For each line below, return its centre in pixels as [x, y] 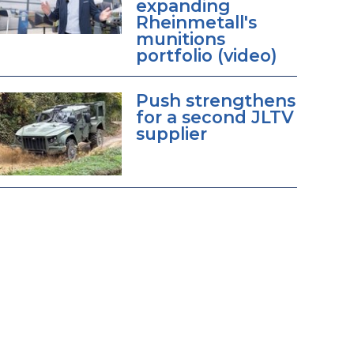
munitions [180, 39]
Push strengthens [215, 101]
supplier [171, 134]
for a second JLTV [215, 117]
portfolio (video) [206, 56]
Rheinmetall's [196, 23]
